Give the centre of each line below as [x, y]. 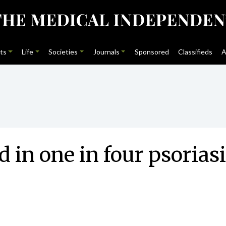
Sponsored [152, 52]
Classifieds [195, 52]
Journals [106, 52]
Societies [63, 52]
